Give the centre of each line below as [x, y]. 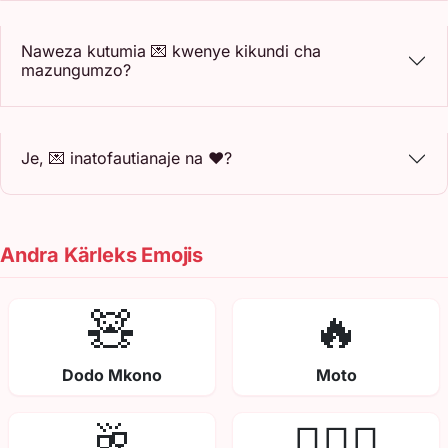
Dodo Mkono [112, 375]
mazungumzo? [76, 70]
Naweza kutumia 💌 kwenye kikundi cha [171, 51]
